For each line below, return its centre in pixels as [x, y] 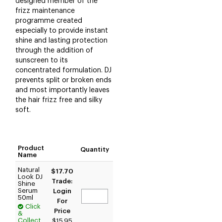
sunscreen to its [42, 60]
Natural [29, 169]
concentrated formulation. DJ [63, 70]
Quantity [95, 149]
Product [31, 148]
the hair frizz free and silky [59, 100]
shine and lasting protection [61, 40]
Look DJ [30, 176]
